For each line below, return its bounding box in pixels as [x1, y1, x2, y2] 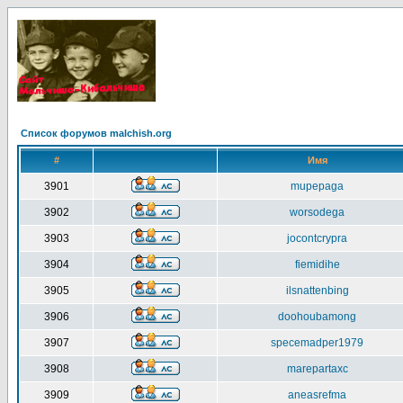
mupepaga [291, 180, 344, 193]
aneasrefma [288, 389, 346, 401]
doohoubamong [278, 310, 356, 323]
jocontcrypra [287, 232, 347, 245]
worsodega [290, 206, 345, 219]
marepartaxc [286, 363, 348, 375]
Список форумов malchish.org [21, 128, 172, 139]
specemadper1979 [271, 336, 363, 349]
